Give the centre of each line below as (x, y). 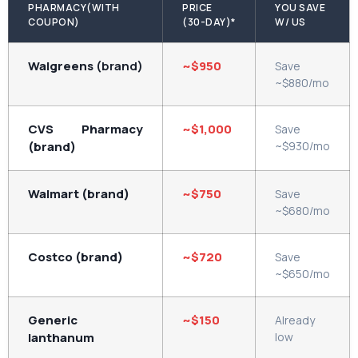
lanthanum (61, 338)
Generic (53, 320)
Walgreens (61, 66)
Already (295, 320)
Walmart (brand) (79, 194)
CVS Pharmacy (86, 129)
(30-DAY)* (209, 22)
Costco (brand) (76, 257)
